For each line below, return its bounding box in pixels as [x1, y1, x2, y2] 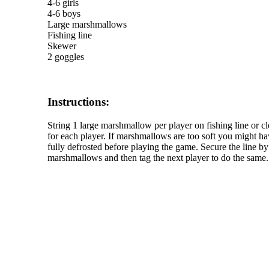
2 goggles [47, 52, 84, 62]
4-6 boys [47, 8, 80, 19]
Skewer [47, 41, 76, 52]
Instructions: [47, 95, 109, 108]
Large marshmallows [47, 19, 127, 30]
